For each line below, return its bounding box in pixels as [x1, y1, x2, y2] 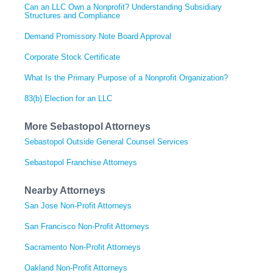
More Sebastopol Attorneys [24, 121, 151, 132]
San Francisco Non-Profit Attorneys [24, 221, 149, 231]
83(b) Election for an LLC [24, 93, 112, 103]
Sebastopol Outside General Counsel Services [24, 136, 188, 146]
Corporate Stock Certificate [24, 52, 120, 62]
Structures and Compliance [24, 10, 120, 20]
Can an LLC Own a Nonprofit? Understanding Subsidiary [24, 2, 222, 12]
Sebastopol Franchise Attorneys [24, 157, 137, 167]
